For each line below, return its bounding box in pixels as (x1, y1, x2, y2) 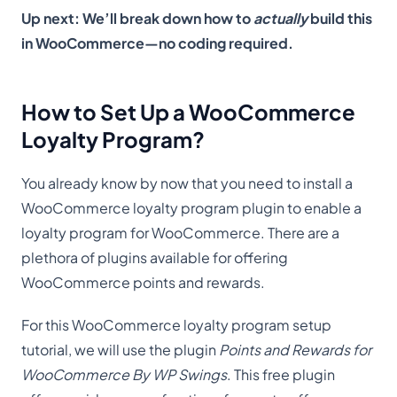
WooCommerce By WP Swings (21, 365, 227, 385)
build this (307, 9, 372, 28)
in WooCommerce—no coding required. (21, 34, 293, 53)
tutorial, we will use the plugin (21, 340, 219, 360)
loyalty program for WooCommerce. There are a (21, 223, 339, 243)
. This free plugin (227, 365, 335, 385)
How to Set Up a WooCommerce (21, 98, 355, 126)
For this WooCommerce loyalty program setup (21, 315, 331, 335)
